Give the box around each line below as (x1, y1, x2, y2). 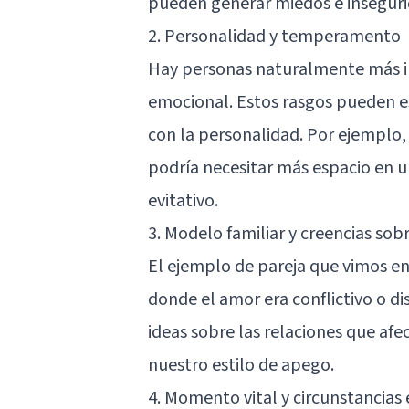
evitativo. (148, 187, 218, 214)
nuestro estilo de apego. (148, 351, 334, 378)
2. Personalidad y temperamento (148, 23, 401, 49)
